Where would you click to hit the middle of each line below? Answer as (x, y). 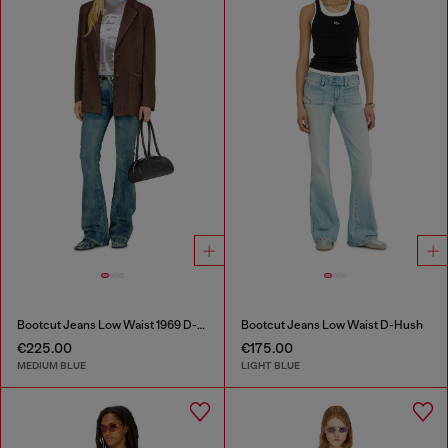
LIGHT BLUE (270, 366)
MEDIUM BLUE (51, 366)
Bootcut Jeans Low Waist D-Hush (331, 324)
